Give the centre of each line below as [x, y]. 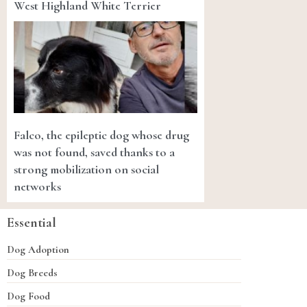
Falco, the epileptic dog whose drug [101, 135]
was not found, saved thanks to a [94, 152]
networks [37, 187]
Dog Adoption [38, 250]
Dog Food [28, 296]
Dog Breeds [32, 273]
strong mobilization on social [86, 170]
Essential [32, 223]
